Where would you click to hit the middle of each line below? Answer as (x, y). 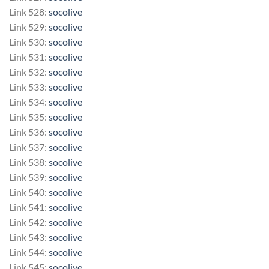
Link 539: (29, 177)
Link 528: (29, 11)
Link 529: (29, 26)
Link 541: (29, 207)
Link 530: (29, 41)
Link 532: (29, 71)
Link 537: (29, 147)
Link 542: (29, 222)
